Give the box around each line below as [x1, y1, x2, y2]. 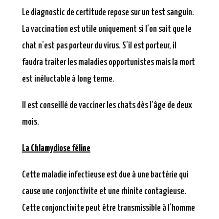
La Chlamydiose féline [22, 144, 90, 153]
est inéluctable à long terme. [22, 74, 114, 84]
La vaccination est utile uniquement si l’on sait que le [22, 24, 192, 34]
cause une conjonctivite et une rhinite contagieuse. [22, 187, 186, 197]
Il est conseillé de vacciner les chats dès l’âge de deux [22, 101, 192, 110]
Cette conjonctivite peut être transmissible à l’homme [22, 203, 195, 213]
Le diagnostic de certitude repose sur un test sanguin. [22, 8, 194, 18]
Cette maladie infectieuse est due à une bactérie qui [22, 170, 189, 180]
